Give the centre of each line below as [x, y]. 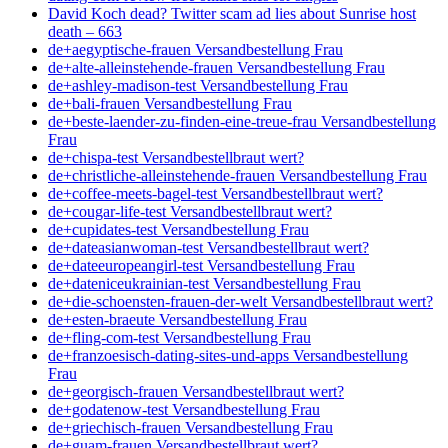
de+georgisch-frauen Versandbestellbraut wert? [196, 391]
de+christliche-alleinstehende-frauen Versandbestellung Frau [237, 175]
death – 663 [85, 31]
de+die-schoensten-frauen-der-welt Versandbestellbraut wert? [240, 301]
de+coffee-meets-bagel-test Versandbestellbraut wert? [215, 193]
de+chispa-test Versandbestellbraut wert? [176, 157]
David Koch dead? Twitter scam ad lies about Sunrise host [232, 13]
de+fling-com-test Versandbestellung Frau [179, 337]
